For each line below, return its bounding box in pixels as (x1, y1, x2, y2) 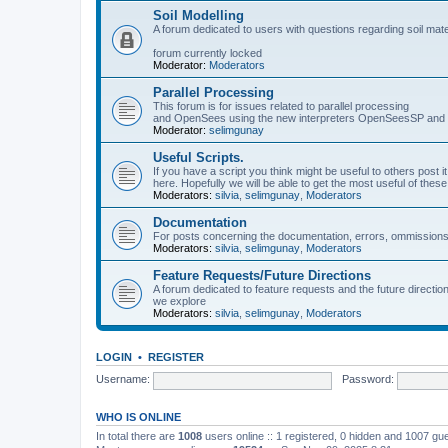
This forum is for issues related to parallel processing (153, 99, 409, 112)
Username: (96, 373, 150, 386)
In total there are (96, 429, 178, 442)
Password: (341, 373, 394, 386)
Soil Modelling (153, 7, 244, 23)
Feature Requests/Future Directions (153, 267, 371, 283)
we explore (153, 294, 206, 307)
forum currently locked (153, 46, 262, 59)
